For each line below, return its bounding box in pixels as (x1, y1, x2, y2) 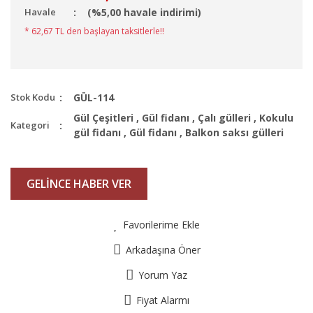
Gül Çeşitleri (73, 111, 133, 124)
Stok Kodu (10, 91, 55, 103)
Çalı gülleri (198, 111, 251, 124)
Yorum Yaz (138, 268, 187, 282)
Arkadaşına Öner (125, 243, 201, 256)
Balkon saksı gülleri (185, 126, 284, 139)
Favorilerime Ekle (122, 218, 200, 231)
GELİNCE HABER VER (27, 176, 131, 191)
